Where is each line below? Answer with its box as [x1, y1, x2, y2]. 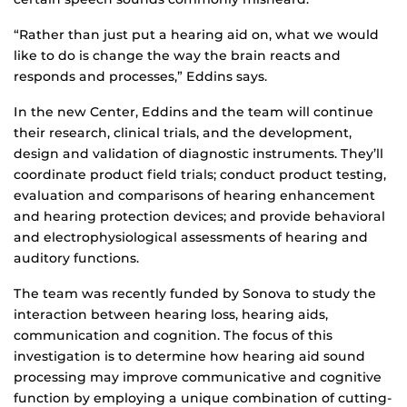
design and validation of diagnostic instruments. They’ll [14, 144, 383, 162]
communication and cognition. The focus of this [14, 326, 333, 343]
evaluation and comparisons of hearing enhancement [14, 186, 375, 203]
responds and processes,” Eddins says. [14, 67, 267, 84]
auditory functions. [14, 249, 139, 266]
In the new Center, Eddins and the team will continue [14, 103, 373, 120]
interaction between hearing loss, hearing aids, [14, 305, 328, 323]
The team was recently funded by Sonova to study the [14, 284, 376, 302]
